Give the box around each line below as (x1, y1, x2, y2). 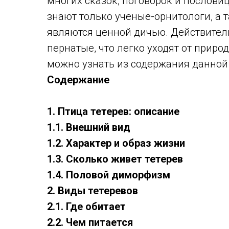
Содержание (47, 74, 109, 86)
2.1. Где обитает (47, 200, 126, 213)
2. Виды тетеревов (47, 185, 138, 197)
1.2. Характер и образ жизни (47, 137, 185, 150)
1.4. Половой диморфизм (47, 169, 170, 181)
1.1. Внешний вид (47, 121, 130, 134)
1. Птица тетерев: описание (47, 105, 179, 118)
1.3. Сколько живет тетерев (47, 153, 183, 166)
